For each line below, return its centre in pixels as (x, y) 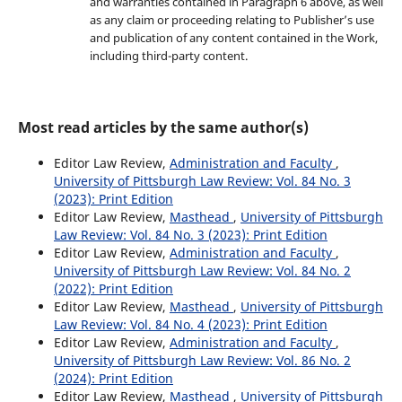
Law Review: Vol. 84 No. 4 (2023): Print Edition (190, 324)
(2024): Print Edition (113, 378)
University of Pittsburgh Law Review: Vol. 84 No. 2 (202, 270)
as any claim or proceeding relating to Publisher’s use (232, 19)
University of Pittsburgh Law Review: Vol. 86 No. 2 (202, 360)
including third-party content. (168, 55)
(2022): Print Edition (113, 288)
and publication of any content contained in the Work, (233, 37)
